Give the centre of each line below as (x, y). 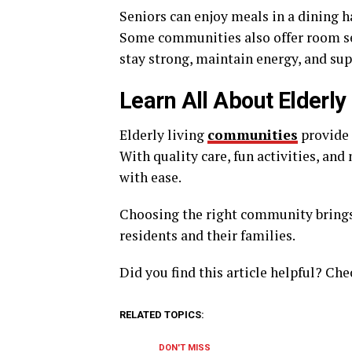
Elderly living (163, 135)
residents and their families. (207, 235)
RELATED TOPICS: (162, 315)
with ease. (150, 177)
